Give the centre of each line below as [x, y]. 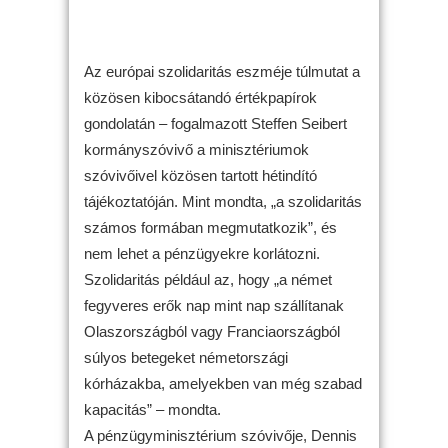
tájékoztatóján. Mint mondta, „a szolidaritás [223, 201]
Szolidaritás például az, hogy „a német [208, 279]
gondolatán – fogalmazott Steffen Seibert [215, 123]
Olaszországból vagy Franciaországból [212, 331]
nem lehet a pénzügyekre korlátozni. [202, 253]
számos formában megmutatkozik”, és [210, 227]
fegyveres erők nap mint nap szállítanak [214, 305]
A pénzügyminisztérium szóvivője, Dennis [220, 435]
